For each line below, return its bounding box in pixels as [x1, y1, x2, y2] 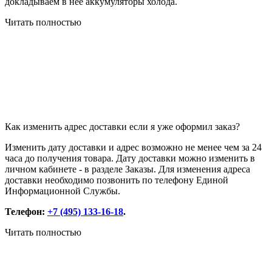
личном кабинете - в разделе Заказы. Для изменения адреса [5, 164, 250, 175]
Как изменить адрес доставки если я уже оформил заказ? [5, 121, 240, 132]
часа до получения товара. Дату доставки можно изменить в [5, 153, 255, 164]
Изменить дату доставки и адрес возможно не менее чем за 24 [5, 142, 262, 153]
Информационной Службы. [5, 186, 120, 197]
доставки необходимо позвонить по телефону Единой [5, 175, 228, 186]
